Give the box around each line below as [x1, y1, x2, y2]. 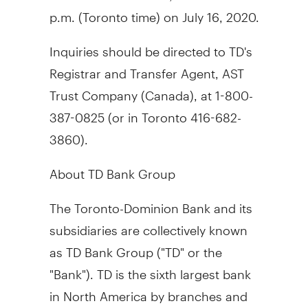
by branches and [146, 276, 247, 304]
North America [63, 276, 147, 304]
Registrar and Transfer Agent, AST [49, 54, 244, 81]
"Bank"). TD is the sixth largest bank [49, 254, 251, 282]
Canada [144, 76, 190, 103]
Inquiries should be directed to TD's [49, 32, 252, 59]
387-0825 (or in [49, 98, 142, 125]
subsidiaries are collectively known [49, 210, 247, 238]
